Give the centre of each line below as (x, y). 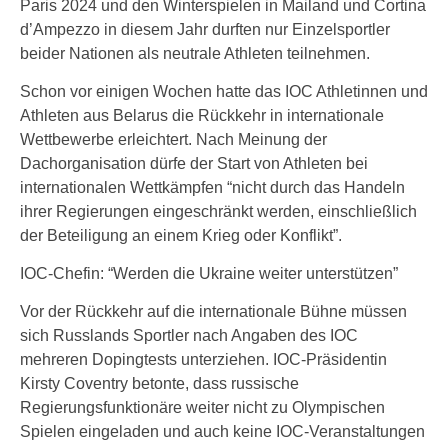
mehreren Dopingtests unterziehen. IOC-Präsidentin (203, 359)
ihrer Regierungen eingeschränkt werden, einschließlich (218, 211)
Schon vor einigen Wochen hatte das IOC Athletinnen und (224, 91)
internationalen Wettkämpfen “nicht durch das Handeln (212, 187)
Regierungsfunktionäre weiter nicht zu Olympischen (202, 407)
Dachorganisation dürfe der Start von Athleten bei (194, 163)
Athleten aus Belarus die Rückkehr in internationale (202, 115)
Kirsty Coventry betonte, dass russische (159, 383)
